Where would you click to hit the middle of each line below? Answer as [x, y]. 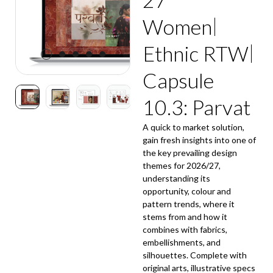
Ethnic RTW [196, 54]
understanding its [176, 179]
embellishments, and [182, 243]
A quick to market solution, [193, 127]
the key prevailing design [190, 153]
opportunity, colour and [187, 191]
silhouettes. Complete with [195, 255]
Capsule [178, 80]
